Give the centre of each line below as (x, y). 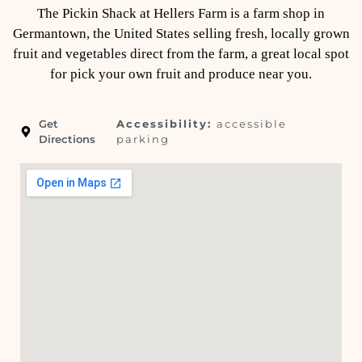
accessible (252, 123)
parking (143, 139)
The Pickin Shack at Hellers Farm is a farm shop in (181, 13)
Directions (67, 139)
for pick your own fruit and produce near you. (181, 74)
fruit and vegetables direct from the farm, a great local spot (181, 53)
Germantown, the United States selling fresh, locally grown (181, 33)
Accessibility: (167, 123)
